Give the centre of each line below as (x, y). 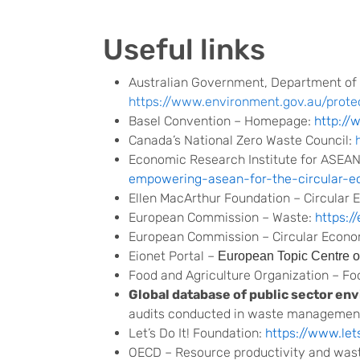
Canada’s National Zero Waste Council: (242, 140)
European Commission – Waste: (222, 217)
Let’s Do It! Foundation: (197, 333)
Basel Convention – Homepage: (221, 121)
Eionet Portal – (173, 256)
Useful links (184, 49)
